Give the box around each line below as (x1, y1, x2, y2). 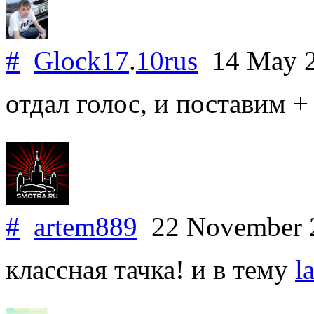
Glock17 (34, 45, 129, 76)
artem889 (34, 211, 137, 242)
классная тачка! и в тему (6, 254, 295, 285)
